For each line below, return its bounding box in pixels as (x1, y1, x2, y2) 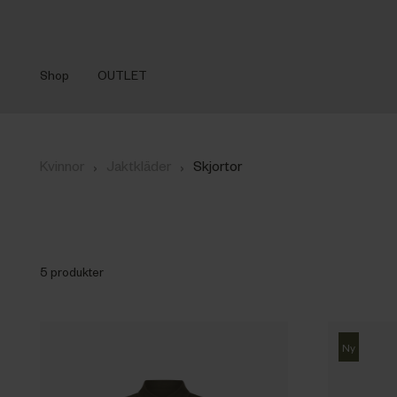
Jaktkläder (105, 157, 171, 175)
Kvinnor (39, 157, 84, 175)
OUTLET (97, 66, 147, 82)
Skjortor (192, 157, 242, 175)
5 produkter (39, 264, 104, 280)
